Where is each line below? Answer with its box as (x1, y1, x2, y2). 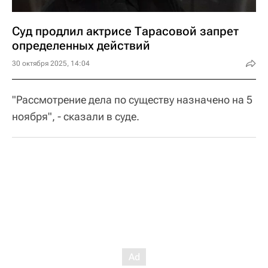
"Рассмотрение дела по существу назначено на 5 (12, 93, 252, 106)
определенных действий (12, 38, 150, 53)
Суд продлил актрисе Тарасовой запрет (12, 24, 239, 38)
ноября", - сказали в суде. (12, 110, 139, 123)
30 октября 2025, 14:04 (12, 59, 90, 68)
